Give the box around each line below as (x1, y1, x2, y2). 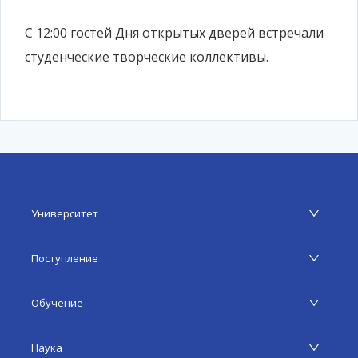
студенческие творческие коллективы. (25, 48, 268, 66)
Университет (31, 206, 98, 221)
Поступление (31, 251, 98, 265)
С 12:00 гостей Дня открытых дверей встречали (25, 24, 324, 42)
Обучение (31, 296, 83, 310)
